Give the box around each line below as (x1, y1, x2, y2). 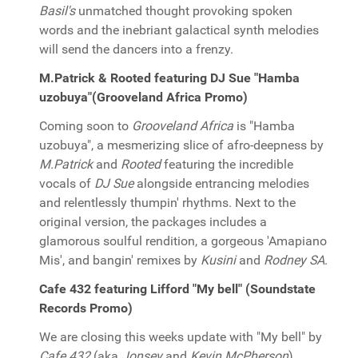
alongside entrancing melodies (133, 176, 309, 191)
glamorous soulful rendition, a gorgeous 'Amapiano (39, 233, 327, 249)
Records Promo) (39, 300, 133, 316)
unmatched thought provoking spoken (75, 3, 292, 18)
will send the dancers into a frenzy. (39, 42, 233, 57)
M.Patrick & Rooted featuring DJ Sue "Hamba (39, 70, 300, 86)
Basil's (39, 3, 75, 18)
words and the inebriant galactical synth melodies (39, 22, 319, 38)
